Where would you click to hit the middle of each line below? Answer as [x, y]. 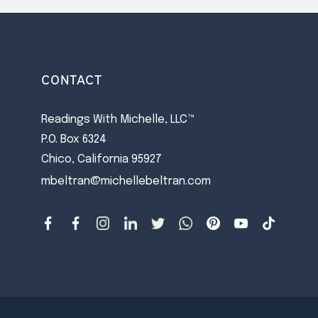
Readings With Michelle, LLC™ [118, 120]
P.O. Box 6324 [73, 140]
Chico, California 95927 [101, 160]
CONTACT [72, 79]
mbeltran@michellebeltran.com [126, 182]
